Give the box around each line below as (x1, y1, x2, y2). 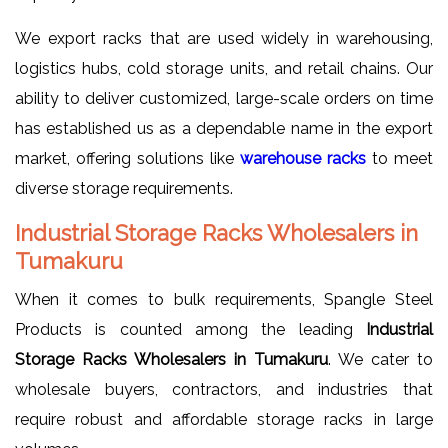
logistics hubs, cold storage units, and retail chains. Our (15, 58, 433, 78)
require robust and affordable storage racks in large (15, 409, 433, 429)
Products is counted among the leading (15, 319, 366, 339)
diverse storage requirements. (15, 178, 233, 198)
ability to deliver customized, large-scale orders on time (15, 88, 433, 108)
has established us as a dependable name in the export (15, 118, 433, 138)
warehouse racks (240, 148, 366, 168)
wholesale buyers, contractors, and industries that (15, 379, 433, 399)
